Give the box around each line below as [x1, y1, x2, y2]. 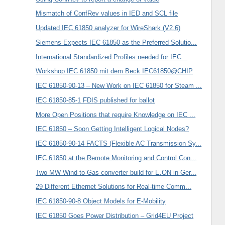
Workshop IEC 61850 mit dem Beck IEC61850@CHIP [36, 67, 193, 75]
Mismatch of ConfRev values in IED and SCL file [36, 10, 178, 18]
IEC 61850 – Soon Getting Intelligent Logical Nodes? [36, 125, 189, 133]
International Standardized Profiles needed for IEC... [36, 53, 188, 61]
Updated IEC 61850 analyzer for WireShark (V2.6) [36, 24, 181, 32]
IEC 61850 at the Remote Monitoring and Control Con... [36, 154, 197, 162]
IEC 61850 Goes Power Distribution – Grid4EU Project [36, 211, 194, 219]
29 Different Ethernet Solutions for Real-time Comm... [36, 183, 192, 191]
